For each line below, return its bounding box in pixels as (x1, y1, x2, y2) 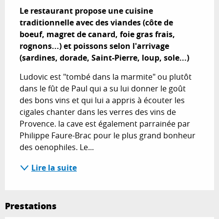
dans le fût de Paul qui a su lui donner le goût (20, 83, 186, 94)
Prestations (5, 199, 57, 212)
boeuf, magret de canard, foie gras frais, (20, 28, 175, 40)
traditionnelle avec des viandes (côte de (20, 17, 173, 28)
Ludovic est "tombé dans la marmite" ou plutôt (20, 71, 192, 82)
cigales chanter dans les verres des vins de (20, 106, 176, 117)
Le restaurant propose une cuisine (20, 5, 153, 16)
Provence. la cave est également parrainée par (20, 118, 190, 129)
